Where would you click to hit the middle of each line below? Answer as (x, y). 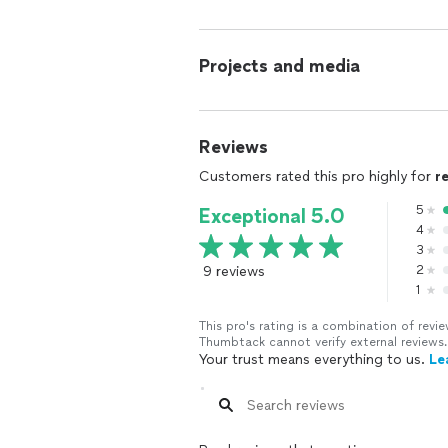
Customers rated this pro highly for (317, 176)
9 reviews (234, 271)
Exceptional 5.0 (272, 216)
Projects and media (279, 66)
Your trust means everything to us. (314, 359)
